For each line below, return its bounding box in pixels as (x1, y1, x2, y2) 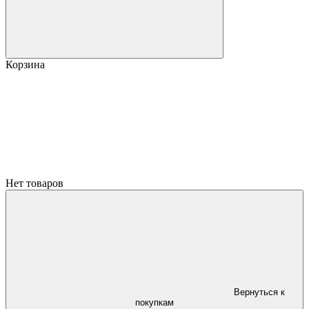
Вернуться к (234, 287, 285, 297)
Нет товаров (6, 177, 63, 189)
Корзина (6, 59, 45, 70)
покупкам (135, 297, 174, 308)
